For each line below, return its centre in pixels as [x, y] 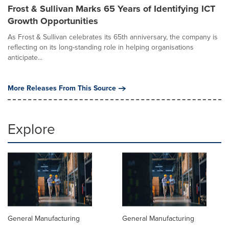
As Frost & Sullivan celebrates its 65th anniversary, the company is [113, 37]
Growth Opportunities [53, 21]
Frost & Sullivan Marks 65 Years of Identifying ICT [111, 8]
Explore [31, 129]
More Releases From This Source [62, 88]
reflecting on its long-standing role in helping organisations [101, 47]
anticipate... [25, 57]
